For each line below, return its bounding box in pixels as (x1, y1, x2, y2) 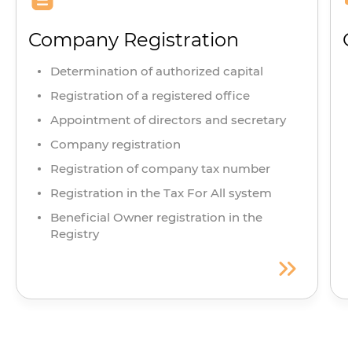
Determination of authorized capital (50, 64, 263, 79)
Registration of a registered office (50, 88, 250, 104)
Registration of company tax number (50, 161, 270, 177)
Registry (50, 226, 99, 242)
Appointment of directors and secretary (50, 112, 286, 128)
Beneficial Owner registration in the (50, 210, 262, 225)
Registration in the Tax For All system (50, 185, 272, 201)
